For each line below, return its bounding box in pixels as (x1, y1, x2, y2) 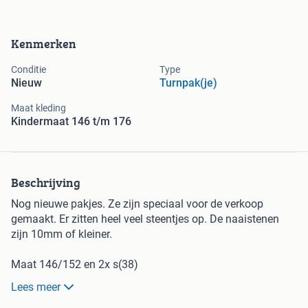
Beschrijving (11, 173, 80, 192)
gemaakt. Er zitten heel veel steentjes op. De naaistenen (11, 212, 279, 226)
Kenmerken (11, 34, 76, 54)
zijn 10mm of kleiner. (11, 228, 112, 241)
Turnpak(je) (159, 76, 217, 90)
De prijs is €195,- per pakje (11, 288, 137, 302)
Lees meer (11, 280, 60, 294)
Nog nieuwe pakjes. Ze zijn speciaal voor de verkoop (11, 197, 263, 211)
